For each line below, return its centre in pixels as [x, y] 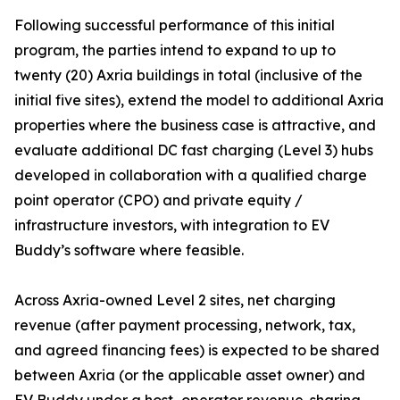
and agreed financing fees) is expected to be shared [197, 350]
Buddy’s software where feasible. [129, 250]
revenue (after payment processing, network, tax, [185, 325]
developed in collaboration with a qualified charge [191, 175]
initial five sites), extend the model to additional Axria [199, 100]
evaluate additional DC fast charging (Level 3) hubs [194, 150]
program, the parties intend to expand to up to [175, 50]
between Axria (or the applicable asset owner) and [190, 375]
